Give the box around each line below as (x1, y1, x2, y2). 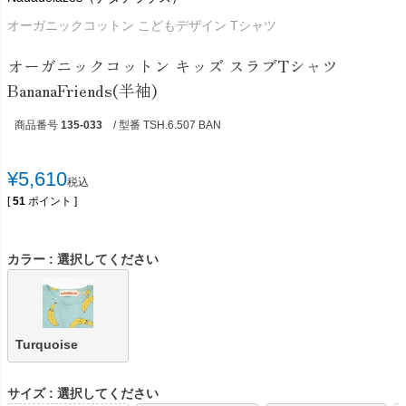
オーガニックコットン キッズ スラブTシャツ (7, 53, 338, 77)
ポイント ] (28, 195, 77, 208)
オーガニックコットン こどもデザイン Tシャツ (7, 18, 276, 33)
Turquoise (15, 337, 78, 353)
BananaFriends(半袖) (7, 78, 157, 101)
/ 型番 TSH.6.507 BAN (113, 119, 221, 132)
